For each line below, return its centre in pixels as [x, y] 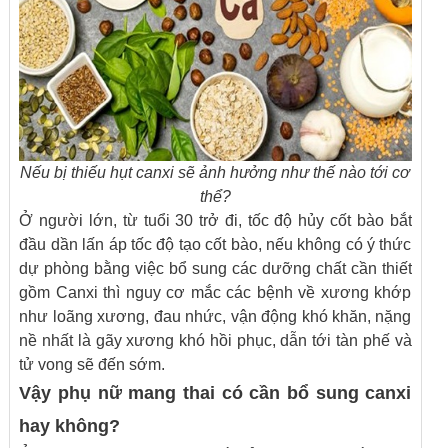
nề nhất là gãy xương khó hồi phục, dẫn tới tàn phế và [215, 340]
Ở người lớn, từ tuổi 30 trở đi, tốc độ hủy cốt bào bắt [215, 220]
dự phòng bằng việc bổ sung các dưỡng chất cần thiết [215, 268]
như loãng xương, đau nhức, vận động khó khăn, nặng [215, 316]
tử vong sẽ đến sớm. [92, 364]
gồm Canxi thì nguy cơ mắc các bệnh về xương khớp [215, 292]
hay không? [70, 426]
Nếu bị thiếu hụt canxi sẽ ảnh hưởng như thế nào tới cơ [215, 172]
